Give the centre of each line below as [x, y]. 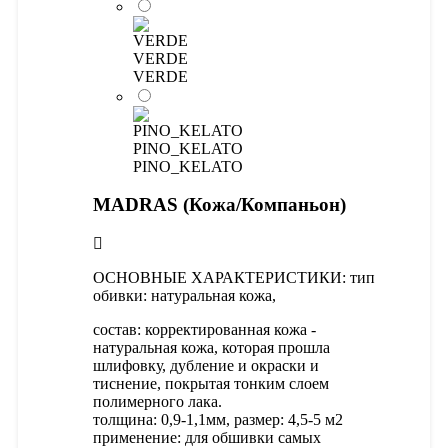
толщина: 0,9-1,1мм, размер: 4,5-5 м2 [220, 420]
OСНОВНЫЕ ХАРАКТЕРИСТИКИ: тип [234, 278]
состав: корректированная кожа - [204, 330]
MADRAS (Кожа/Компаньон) [219, 205]
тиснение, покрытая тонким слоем [211, 384]
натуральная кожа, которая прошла [211, 348]
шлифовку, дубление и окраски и [206, 366]
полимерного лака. [157, 402]
